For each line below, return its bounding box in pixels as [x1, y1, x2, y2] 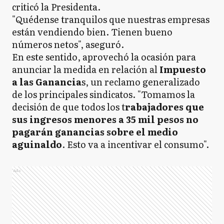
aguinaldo [12, 137, 62, 151]
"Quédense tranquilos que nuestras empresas [12, 12, 209, 26]
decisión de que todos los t [12, 100, 125, 113]
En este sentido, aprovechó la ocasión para [12, 50, 196, 63]
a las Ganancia [12, 75, 81, 88]
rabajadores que [125, 100, 204, 113]
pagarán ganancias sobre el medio [12, 125, 178, 138]
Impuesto [159, 62, 206, 76]
